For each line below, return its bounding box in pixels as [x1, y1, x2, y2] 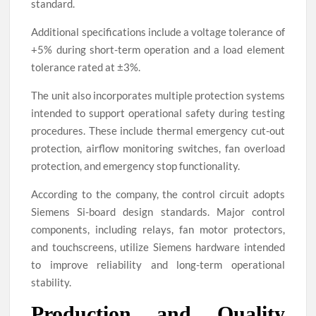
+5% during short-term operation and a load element [31, 43, 285, 56]
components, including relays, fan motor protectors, [31, 223, 285, 236]
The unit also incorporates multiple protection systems [31, 89, 285, 102]
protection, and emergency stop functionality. [31, 159, 241, 173]
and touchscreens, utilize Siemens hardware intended [31, 241, 285, 254]
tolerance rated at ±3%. [31, 61, 141, 74]
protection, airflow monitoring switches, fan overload [31, 142, 285, 155]
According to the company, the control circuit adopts [31, 188, 285, 201]
